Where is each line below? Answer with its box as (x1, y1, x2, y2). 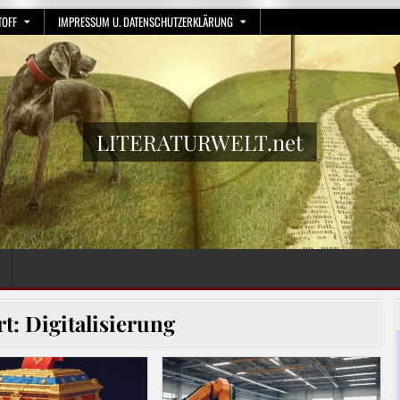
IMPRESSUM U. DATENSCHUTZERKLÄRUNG (58, 12, 233, 30)
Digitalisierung (25, 308, 176, 337)
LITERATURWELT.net (96, 127, 304, 156)
